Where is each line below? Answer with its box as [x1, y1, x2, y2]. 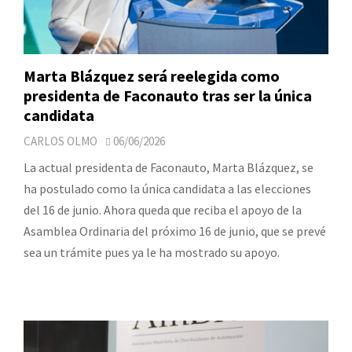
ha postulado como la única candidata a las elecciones [24, 181, 311, 197]
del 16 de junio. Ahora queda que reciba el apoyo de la [24, 202, 302, 218]
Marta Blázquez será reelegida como [24, 66, 280, 86]
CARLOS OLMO [24, 134, 97, 149]
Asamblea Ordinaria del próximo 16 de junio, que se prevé [24, 223, 326, 240]
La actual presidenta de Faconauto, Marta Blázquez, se [24, 159, 313, 176]
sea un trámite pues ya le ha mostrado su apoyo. [24, 244, 280, 261]
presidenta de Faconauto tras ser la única [24, 86, 312, 106]
